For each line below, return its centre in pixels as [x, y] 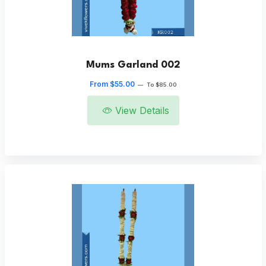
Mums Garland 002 [133, 65]
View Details [142, 111]
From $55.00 [112, 84]
